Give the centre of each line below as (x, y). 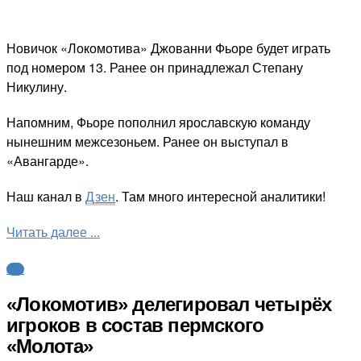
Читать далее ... (53, 232)
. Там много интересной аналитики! (220, 197)
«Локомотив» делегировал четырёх (169, 304)
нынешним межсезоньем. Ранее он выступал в (147, 142)
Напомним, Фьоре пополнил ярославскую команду (158, 122)
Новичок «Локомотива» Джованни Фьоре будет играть (168, 48)
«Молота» (50, 346)
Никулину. (37, 87)
